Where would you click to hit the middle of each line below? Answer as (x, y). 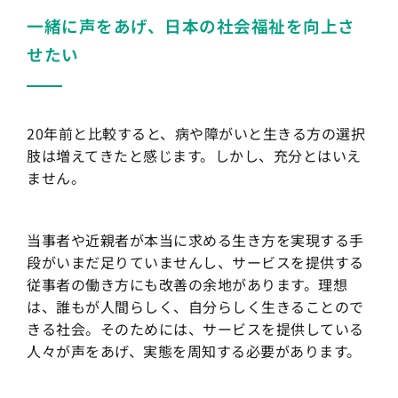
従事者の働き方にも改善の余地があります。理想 (187, 285)
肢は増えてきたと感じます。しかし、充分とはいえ (194, 156)
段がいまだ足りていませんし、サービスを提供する (195, 263)
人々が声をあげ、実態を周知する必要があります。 (194, 351)
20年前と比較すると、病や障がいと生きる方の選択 (196, 134)
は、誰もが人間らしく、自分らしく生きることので (195, 307)
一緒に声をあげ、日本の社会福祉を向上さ (191, 26)
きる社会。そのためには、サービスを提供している (195, 329)
